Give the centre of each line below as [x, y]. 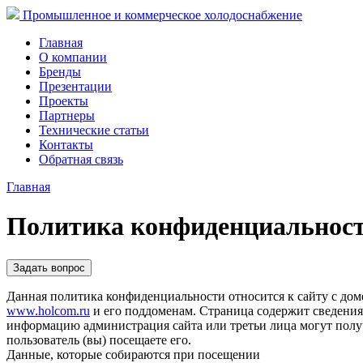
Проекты [64, 101]
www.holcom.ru [48, 310]
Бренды [60, 72]
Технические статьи [94, 130]
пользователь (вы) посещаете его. [99, 340]
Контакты [66, 145]
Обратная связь [81, 159]
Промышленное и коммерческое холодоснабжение [161, 15]
